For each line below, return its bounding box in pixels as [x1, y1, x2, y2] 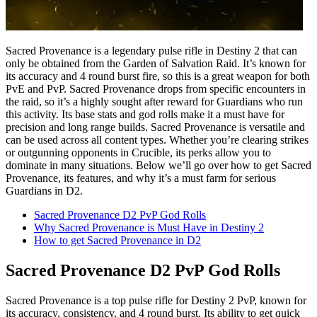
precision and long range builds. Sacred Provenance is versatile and [6, 120, 305, 133]
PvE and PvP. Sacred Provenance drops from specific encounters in [6, 82, 306, 95]
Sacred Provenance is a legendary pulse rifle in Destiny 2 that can [6, 44, 297, 57]
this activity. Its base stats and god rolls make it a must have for [6, 108, 284, 120]
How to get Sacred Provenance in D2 [34, 234, 201, 246]
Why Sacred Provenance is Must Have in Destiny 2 [34, 221, 264, 234]
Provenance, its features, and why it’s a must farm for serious [6, 171, 276, 184]
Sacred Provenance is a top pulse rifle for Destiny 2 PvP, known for [6, 294, 306, 306]
